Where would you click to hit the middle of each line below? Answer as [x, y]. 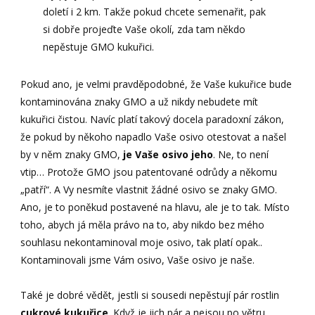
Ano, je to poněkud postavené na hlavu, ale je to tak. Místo [155, 207]
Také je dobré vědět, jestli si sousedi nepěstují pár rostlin [150, 295]
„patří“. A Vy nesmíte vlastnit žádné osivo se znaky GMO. [149, 189]
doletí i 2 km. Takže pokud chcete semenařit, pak [154, 11]
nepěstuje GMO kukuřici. [98, 46]
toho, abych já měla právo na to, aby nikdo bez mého [143, 224]
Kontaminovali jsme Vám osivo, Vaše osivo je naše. [138, 259]
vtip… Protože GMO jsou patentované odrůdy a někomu [149, 172]
